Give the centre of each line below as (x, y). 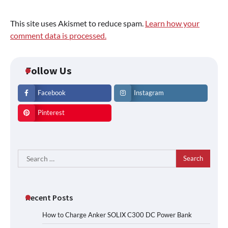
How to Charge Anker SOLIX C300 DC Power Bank (117, 215)
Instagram (149, 93)
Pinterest (51, 112)
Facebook (52, 93)
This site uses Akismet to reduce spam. (78, 23)
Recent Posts (49, 197)
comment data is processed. (58, 35)
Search (29, 155)
